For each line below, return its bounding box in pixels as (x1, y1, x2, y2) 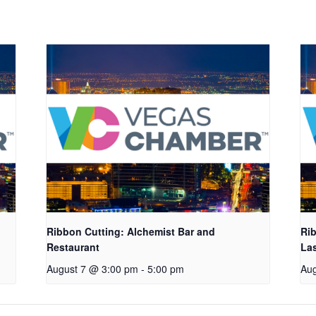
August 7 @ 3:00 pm (46, 261, 138, 276)
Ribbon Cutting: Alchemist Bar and (46, 224, 215, 238)
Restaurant (46, 239, 99, 254)
